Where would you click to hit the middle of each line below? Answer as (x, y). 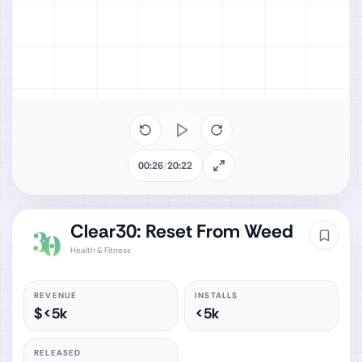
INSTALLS (217, 295)
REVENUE (56, 295)
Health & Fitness (100, 250)
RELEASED (58, 352)
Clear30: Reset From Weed (181, 231)
